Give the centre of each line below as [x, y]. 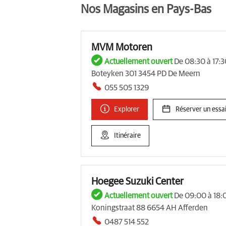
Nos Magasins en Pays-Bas [146, 9]
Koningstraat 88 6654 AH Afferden [150, 208]
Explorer [127, 109]
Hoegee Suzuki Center [137, 181]
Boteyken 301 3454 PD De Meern [146, 73]
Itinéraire [127, 135]
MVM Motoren [122, 47]
